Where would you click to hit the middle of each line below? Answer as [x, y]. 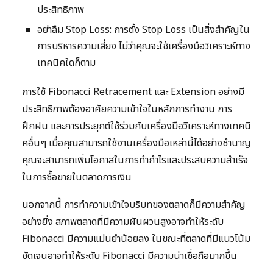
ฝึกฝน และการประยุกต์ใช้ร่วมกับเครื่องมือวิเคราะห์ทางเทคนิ [136, 126]
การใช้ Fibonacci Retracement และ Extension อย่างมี [133, 92]
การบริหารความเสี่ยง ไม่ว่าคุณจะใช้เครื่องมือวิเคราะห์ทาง [144, 46]
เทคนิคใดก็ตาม [66, 62]
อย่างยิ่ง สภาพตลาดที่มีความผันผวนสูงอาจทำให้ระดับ [123, 222]
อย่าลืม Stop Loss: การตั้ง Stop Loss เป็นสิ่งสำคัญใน [144, 30]
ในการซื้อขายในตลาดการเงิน [77, 177]
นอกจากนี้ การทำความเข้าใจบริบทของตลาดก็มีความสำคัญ [134, 204]
